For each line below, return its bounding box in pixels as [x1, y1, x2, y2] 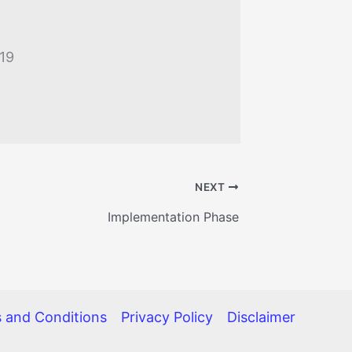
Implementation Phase [107, 208, 239, 225]
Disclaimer [227, 308, 295, 325]
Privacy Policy [121, 308, 213, 325]
